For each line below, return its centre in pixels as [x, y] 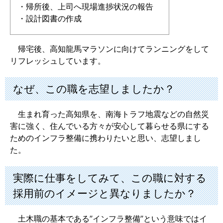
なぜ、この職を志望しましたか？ [94, 89]
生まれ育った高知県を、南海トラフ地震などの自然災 [110, 114]
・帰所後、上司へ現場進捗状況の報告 [86, 7]
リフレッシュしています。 [58, 61]
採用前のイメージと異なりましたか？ [105, 194]
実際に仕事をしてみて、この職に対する [110, 178]
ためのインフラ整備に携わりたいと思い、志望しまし [106, 138]
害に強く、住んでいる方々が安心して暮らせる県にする [110, 126]
